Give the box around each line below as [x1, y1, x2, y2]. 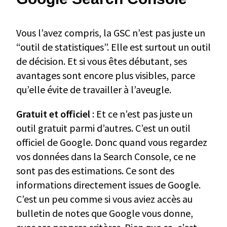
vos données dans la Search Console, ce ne [16, 150, 196, 163]
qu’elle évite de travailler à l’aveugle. [16, 83, 171, 96]
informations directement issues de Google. [16, 178, 201, 192]
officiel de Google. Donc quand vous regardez [16, 136, 207, 149]
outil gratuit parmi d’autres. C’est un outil [16, 122, 191, 135]
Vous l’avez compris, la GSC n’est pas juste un [16, 26, 205, 40]
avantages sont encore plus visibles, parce [16, 69, 195, 82]
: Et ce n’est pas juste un [90, 107, 193, 121]
